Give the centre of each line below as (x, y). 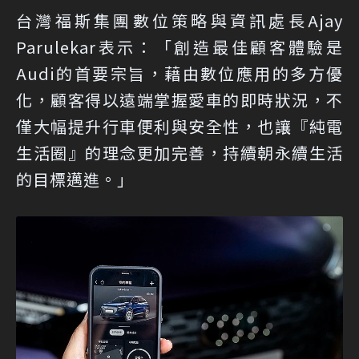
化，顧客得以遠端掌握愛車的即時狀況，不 (179, 99)
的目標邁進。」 (75, 179)
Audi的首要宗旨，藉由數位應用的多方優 (179, 73)
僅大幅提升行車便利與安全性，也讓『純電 (179, 126)
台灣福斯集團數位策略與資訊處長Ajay (179, 20)
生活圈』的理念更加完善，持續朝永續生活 (179, 152)
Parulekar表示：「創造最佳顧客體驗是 (179, 46)
